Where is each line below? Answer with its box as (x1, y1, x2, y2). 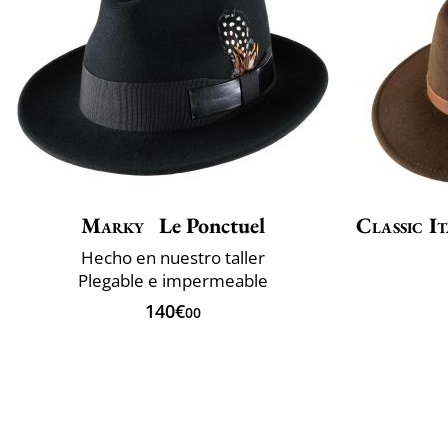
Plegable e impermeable (77, 268, 268, 292)
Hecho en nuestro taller (80, 245, 265, 269)
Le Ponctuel (153, 210, 265, 240)
